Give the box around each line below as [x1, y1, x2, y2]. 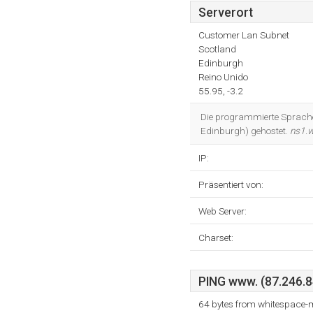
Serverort [198, 6, 253, 20]
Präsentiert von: [198, 179, 263, 190]
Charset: [198, 232, 233, 243]
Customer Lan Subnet [198, 29, 289, 41]
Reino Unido [198, 71, 248, 82]
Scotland [198, 43, 236, 54]
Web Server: [198, 205, 247, 217]
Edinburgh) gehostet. [201, 125, 290, 136]
